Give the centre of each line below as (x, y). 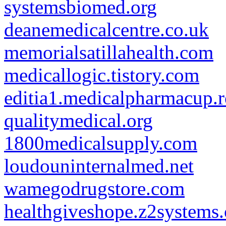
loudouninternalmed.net (99, 166)
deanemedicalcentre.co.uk (106, 30)
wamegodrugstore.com (94, 188)
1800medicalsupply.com (101, 143)
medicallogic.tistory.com (102, 75)
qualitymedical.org (78, 120)
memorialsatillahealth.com (109, 52)
